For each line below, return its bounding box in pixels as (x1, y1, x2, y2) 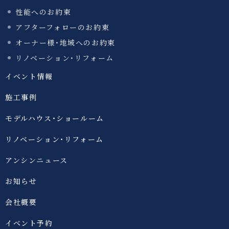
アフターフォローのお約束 (15, 22, 110, 32)
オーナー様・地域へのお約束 (15, 37, 116, 48)
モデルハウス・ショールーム (5, 112, 104, 123)
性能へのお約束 (15, 7, 72, 17)
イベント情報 (5, 71, 53, 81)
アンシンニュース (5, 154, 68, 165)
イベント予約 (5, 217, 53, 228)
